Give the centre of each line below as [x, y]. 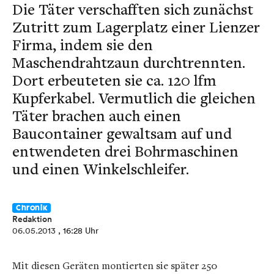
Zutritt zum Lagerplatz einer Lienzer [136, 27]
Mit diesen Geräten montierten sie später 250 [115, 265]
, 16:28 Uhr [78, 231]
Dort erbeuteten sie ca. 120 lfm [114, 80]
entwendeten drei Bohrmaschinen [125, 151]
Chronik [32, 208]
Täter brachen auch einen [97, 115]
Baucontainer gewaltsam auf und [122, 133]
